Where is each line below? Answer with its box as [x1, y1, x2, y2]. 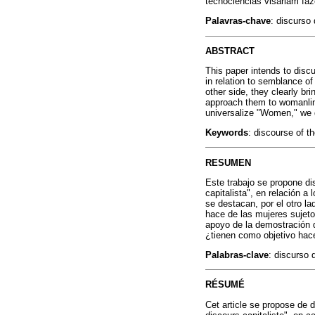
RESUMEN [205, 157, 251, 168]
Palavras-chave [205, 15, 271, 27]
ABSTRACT [205, 45, 255, 56]
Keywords [205, 127, 248, 139]
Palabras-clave [205, 249, 269, 260]
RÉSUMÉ [205, 279, 245, 290]
